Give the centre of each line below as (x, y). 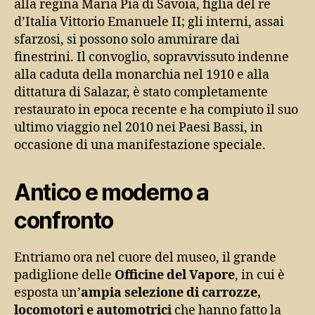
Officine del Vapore (175, 275)
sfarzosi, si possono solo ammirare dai (127, 39)
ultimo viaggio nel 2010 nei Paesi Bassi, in (139, 127)
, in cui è (260, 275)
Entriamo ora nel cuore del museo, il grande (145, 257)
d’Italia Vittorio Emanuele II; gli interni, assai (149, 22)
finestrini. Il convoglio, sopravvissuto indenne (152, 57)
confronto (64, 220)
